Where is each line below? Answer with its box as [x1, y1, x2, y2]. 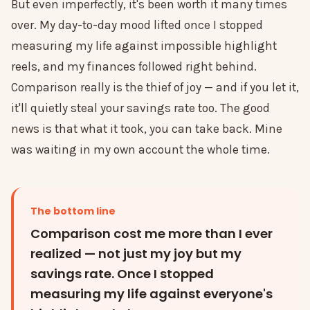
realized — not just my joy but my [30, 245, 241, 263]
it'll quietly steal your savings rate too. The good [11, 101, 270, 116]
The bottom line [30, 204, 116, 219]
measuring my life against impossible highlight [11, 39, 277, 53]
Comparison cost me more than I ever [30, 225, 273, 243]
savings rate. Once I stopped [30, 265, 214, 283]
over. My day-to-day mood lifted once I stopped [11, 18, 263, 33]
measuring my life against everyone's [30, 285, 273, 303]
